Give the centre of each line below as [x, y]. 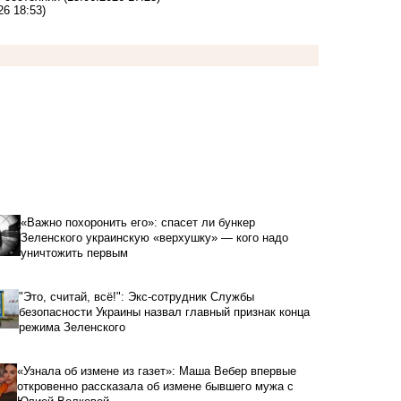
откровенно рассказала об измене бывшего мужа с [156, 386]
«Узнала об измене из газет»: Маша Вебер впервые [157, 371]
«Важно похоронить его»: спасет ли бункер [137, 222]
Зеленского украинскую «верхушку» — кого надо [154, 237]
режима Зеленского [72, 327]
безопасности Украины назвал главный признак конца [164, 311]
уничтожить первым [74, 252]
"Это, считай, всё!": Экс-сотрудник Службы [136, 296]
